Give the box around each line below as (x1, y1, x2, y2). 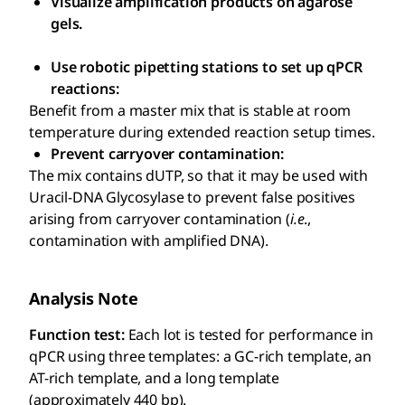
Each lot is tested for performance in (127, 324, 373, 344)
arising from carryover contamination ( (29, 208, 290, 229)
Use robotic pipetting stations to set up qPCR (51, 56, 363, 77)
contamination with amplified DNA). (29, 230, 268, 250)
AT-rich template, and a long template (29, 367, 280, 388)
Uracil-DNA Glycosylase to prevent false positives (29, 186, 356, 207)
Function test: (29, 324, 128, 344)
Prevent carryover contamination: (51, 143, 284, 164)
